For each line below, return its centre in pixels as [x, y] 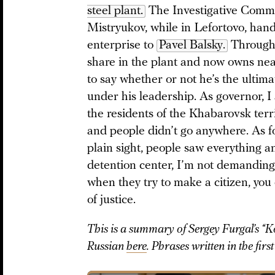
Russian [107, 246]
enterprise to [122, 45]
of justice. [113, 200]
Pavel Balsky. [192, 45]
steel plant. [115, 11]
